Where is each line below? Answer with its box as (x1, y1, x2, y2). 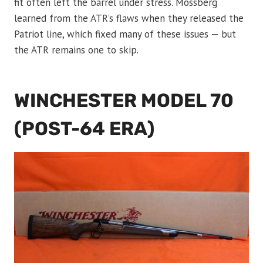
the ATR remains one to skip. (14, 43, 139, 57)
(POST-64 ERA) (14, 117, 154, 140)
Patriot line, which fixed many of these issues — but (14, 28, 236, 41)
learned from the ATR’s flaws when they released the (14, 12, 244, 25)
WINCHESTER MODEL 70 (14, 89, 234, 112)
